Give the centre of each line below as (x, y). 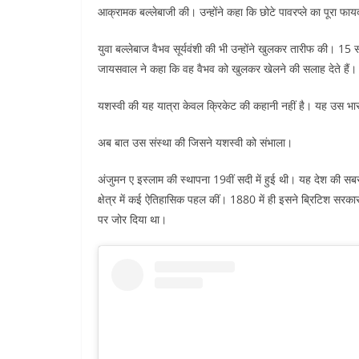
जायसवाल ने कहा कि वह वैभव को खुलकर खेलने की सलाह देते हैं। (227, 69)
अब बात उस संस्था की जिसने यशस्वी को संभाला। (195, 143)
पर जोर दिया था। (132, 220)
